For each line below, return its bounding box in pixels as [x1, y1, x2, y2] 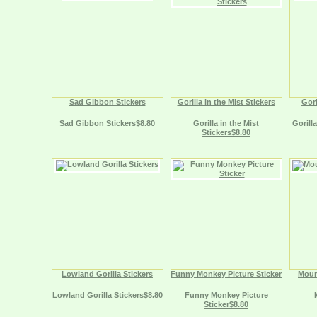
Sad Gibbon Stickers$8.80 [59, 119, 155, 127]
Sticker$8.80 [204, 300, 248, 309]
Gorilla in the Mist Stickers [177, 98, 275, 106]
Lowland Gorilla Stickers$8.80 [52, 291, 163, 299]
